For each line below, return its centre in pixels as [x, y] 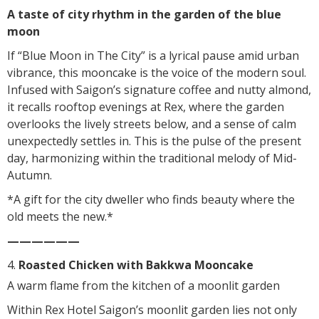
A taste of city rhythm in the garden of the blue [144, 14]
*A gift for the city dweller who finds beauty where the [151, 199]
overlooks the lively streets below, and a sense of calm [152, 124]
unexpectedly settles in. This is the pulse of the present [154, 141]
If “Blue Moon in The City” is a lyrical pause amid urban [153, 55]
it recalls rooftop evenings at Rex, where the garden [146, 106]
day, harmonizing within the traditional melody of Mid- [152, 158]
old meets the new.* [60, 216]
